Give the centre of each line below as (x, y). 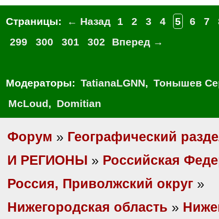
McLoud (28, 103)
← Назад (89, 21)
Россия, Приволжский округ (100, 184)
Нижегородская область (88, 207)
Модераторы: (42, 83)
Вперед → (138, 42)
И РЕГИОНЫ (47, 160)
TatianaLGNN (113, 83)
